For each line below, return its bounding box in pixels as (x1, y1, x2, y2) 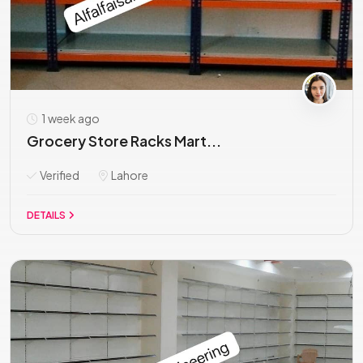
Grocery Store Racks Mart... (27, 131, 221, 150)
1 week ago (40, 111, 100, 126)
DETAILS (27, 209, 67, 221)
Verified (38, 168, 79, 182)
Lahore (109, 168, 148, 182)
